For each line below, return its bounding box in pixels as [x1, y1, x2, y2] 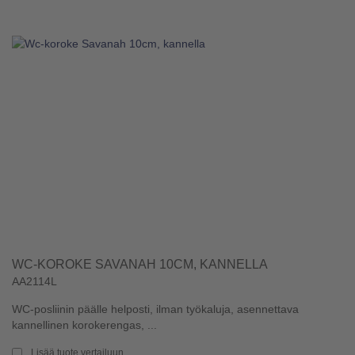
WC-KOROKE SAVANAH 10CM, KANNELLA [12, 257, 268, 271]
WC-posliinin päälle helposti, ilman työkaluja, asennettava [12, 302, 299, 315]
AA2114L [12, 274, 57, 288]
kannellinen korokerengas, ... [12, 318, 157, 331]
